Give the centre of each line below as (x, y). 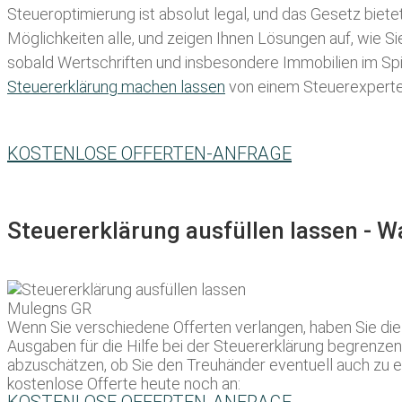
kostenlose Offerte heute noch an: (124, 384)
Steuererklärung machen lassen (116, 87)
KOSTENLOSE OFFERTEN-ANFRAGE (149, 154)
